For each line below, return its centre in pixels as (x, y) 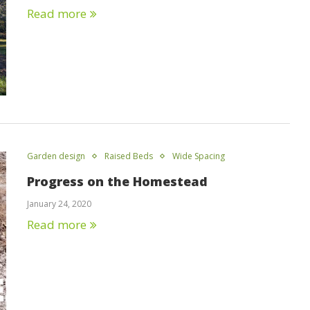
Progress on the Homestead (117, 181)
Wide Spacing (199, 156)
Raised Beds (129, 156)
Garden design (56, 156)
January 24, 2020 (59, 203)
